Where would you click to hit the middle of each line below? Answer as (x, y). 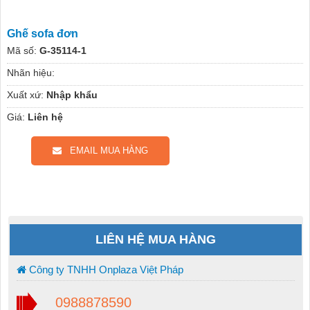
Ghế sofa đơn (42, 34)
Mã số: (21, 51)
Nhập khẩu (72, 95)
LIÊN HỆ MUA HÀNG (156, 240)
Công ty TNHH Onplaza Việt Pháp (104, 270)
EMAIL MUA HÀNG (104, 151)
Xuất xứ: (25, 95)
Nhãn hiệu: (30, 73)
